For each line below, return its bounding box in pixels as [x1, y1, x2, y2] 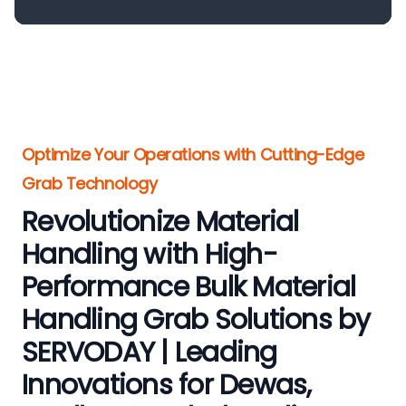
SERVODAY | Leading [22, 333, 277, 372]
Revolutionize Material [22, 203, 299, 241]
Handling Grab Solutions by [22, 301, 371, 339]
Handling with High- [22, 236, 277, 274]
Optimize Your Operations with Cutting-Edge [22, 143, 364, 166]
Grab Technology [22, 172, 158, 195]
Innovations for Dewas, [22, 366, 312, 404]
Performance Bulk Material [22, 268, 356, 306]
